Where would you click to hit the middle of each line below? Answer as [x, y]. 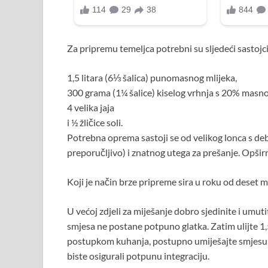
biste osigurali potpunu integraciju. [138, 255]
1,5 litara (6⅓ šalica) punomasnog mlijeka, [152, 77]
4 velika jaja [91, 107]
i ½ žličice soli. [95, 122]
